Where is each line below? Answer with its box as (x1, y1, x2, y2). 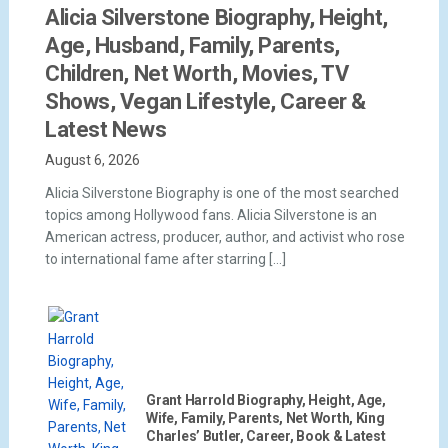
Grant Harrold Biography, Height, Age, (146, 392, 386, 409)
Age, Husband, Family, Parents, (44, 33, 340, 59)
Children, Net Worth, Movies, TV (44, 61, 349, 87)
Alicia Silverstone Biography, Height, (44, 5, 388, 31)
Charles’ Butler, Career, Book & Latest (146, 428, 386, 445)
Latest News (44, 117, 167, 143)
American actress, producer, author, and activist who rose (44, 229, 405, 246)
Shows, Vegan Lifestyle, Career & (44, 89, 366, 115)
